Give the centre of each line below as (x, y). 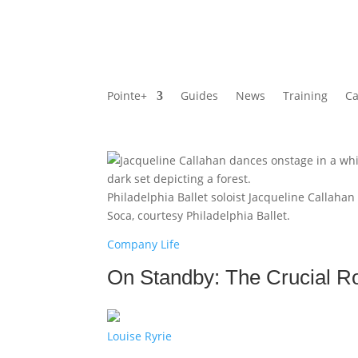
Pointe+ (127, 96)
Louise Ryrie (140, 336)
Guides (200, 96)
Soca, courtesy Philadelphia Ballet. (199, 216)
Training (306, 96)
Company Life (144, 245)
